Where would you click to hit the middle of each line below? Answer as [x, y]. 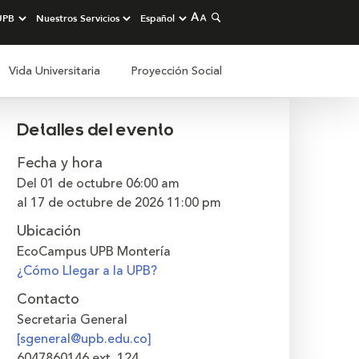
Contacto [48, 299]
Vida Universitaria [54, 71]
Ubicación [49, 231]
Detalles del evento [95, 131]
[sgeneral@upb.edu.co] [84, 339]
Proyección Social [176, 71]
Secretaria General [72, 320]
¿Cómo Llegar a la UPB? [87, 271]
